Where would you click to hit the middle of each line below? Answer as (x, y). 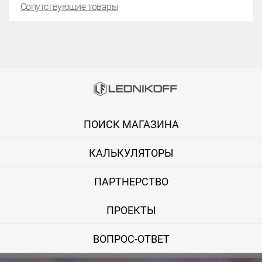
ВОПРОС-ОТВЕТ (131, 239)
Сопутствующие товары (69, 7)
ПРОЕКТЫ (131, 211)
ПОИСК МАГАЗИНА (131, 125)
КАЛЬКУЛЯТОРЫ (131, 153)
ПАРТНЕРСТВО (131, 182)
